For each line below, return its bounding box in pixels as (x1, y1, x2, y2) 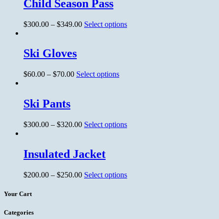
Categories (4, 209, 34, 217)
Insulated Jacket (23, 148, 106, 161)
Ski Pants (23, 97, 70, 110)
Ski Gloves (23, 47, 77, 60)
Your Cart (4, 190, 32, 198)
